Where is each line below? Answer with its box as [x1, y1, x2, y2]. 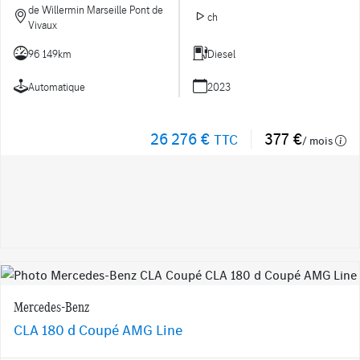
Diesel [207, 47, 235, 61]
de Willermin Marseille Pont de [28, 2, 163, 16]
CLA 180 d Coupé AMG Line [14, 320, 182, 339]
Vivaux [28, 17, 57, 31]
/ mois [302, 133, 335, 149]
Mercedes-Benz [14, 297, 89, 315]
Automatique [28, 79, 85, 93]
